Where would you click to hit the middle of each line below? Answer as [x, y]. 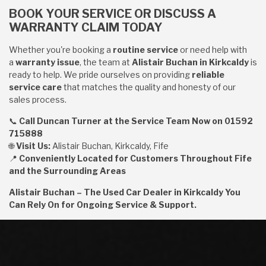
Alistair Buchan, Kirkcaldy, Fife [110, 146]
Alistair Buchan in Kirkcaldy [190, 62]
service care [35, 87]
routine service [145, 50]
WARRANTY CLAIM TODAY [86, 27]
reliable [208, 75]
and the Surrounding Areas [67, 171]
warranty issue [47, 62]
